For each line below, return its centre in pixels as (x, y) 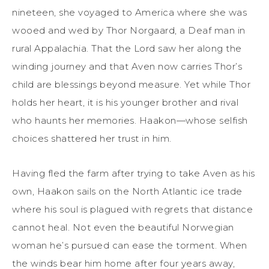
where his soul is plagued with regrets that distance (132, 210)
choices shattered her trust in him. (92, 139)
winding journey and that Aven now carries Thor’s (127, 67)
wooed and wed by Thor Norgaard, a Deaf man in (129, 31)
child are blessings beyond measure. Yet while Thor (131, 85)
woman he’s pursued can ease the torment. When (130, 246)
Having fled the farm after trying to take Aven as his (134, 174)
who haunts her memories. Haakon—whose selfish (130, 121)
